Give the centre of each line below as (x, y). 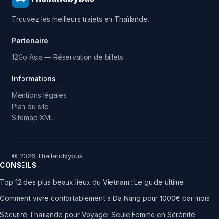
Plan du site (30, 106)
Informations (34, 78)
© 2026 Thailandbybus (47, 156)
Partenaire (30, 40)
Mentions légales (39, 95)
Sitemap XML (33, 117)
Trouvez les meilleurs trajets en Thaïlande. (80, 19)
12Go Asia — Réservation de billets (67, 57)
